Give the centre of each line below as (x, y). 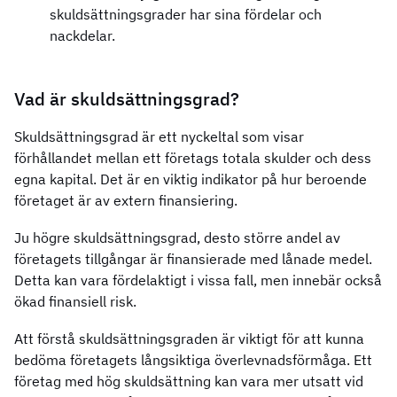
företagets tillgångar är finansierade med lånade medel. (193, 259)
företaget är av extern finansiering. (126, 201)
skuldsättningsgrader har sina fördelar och (186, 15)
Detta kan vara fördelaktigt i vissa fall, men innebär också (198, 280)
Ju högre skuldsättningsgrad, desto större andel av (177, 238)
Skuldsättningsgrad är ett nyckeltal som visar (159, 137)
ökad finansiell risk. (75, 302)
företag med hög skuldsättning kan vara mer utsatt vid (189, 381)
